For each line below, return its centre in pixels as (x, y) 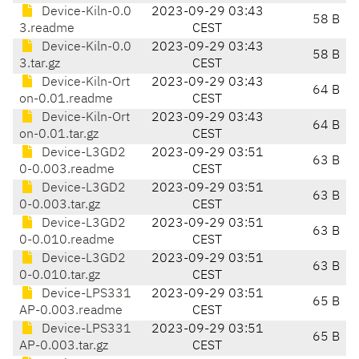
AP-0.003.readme (71, 311)
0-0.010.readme (67, 241)
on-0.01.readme (66, 100)
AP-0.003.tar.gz (64, 347)
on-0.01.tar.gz (59, 135)
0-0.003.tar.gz (60, 206)
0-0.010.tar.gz (60, 276)
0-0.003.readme (67, 170)
